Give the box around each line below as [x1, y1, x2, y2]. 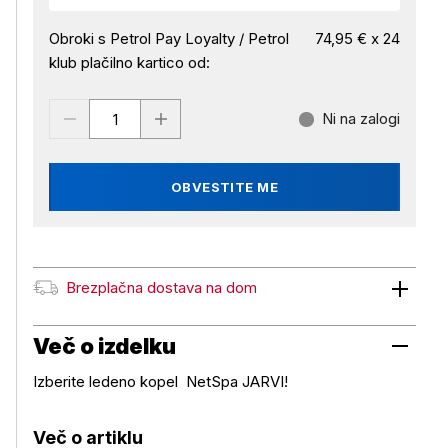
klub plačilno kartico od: [49, 53, 210, 72]
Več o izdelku [33, 333, 176, 359]
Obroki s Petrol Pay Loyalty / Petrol [49, 29, 289, 48]
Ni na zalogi [322, 109, 400, 128]
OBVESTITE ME [170, 179, 279, 195]
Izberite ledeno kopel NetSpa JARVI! [33, 372, 288, 391]
